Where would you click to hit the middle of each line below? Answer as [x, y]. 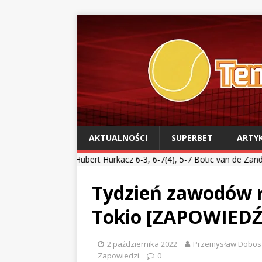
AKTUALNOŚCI [118, 138]
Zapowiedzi [118, 256]
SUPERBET [192, 138]
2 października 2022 [142, 244]
